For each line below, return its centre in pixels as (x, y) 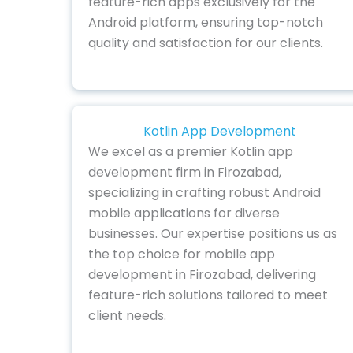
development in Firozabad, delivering (202, 274)
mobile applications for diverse (184, 213)
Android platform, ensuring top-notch (206, 23)
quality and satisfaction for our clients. (206, 43)
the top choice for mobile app (182, 254)
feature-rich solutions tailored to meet (208, 295)
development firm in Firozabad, (185, 172)
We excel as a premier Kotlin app (191, 151)
